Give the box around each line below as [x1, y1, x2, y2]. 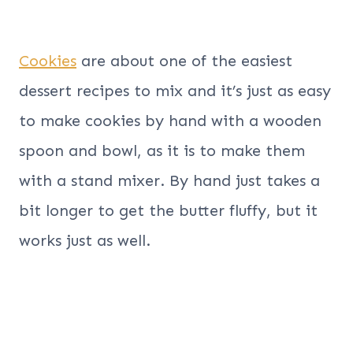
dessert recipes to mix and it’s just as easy [19, 81, 331, 101]
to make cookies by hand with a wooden [19, 111, 321, 131]
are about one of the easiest [76, 51, 292, 71]
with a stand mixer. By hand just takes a [19, 171, 320, 191]
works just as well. [19, 231, 150, 251]
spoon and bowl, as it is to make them [19, 141, 305, 161]
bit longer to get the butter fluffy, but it [19, 201, 318, 221]
